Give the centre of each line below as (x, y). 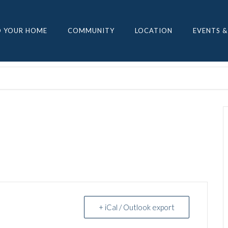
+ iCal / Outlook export (137, 207)
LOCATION (154, 31)
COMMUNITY (91, 31)
